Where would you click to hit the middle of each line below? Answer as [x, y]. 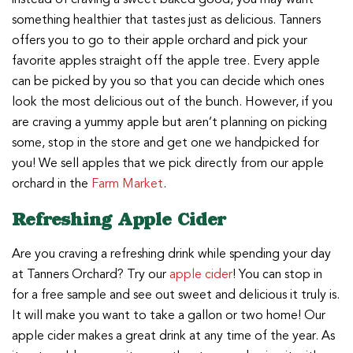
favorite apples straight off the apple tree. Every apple [166, 61]
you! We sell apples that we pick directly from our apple [168, 163]
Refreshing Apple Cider [119, 219]
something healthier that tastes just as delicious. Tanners [166, 20]
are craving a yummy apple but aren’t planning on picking [169, 123]
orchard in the [52, 184]
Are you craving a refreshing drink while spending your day [171, 254]
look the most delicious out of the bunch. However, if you [172, 102]
